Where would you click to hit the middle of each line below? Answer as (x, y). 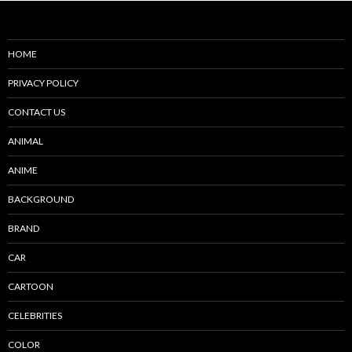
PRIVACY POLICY (43, 82)
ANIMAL (26, 141)
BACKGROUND (41, 199)
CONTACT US (37, 112)
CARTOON (31, 286)
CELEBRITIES (35, 315)
